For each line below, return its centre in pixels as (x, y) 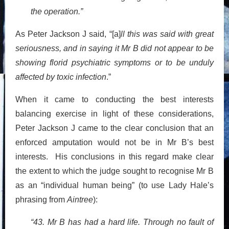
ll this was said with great (167, 34)
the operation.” (57, 11)
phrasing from (41, 199)
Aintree (80, 199)
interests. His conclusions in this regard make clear (114, 156)
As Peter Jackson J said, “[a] (68, 34)
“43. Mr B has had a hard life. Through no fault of (122, 222)
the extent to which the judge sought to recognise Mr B (114, 171)
